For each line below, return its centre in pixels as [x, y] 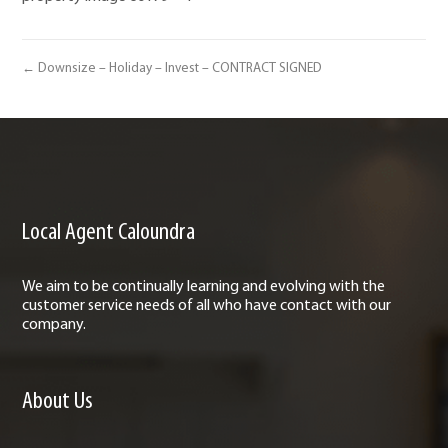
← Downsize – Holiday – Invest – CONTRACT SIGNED [172, 68]
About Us [58, 401]
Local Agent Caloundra [109, 232]
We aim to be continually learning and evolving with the [204, 286]
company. [54, 324]
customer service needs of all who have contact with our [207, 305]
